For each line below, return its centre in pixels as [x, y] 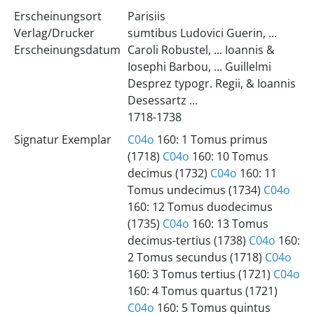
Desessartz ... [162, 100]
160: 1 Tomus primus [211, 139]
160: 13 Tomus [228, 224]
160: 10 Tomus [228, 156]
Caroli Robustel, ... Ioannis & [201, 50]
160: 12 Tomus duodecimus [200, 207]
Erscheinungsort [57, 16]
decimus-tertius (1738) [188, 240]
